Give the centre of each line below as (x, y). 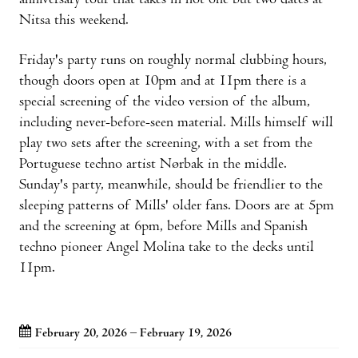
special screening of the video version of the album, (165, 102)
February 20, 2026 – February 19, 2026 (133, 334)
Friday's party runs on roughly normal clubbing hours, (173, 61)
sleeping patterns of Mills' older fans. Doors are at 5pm (177, 206)
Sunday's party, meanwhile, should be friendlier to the (171, 185)
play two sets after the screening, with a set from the (166, 144)
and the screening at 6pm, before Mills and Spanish (163, 227)
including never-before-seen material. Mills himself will (176, 123)
